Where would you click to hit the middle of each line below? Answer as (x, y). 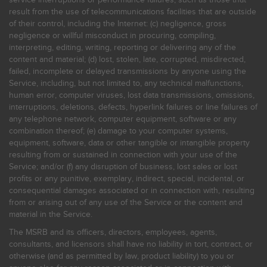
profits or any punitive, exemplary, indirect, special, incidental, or (127, 178)
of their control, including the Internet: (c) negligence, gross (118, 24)
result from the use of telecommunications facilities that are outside (133, 12)
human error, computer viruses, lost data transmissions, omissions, (132, 95)
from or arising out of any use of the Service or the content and (126, 202)
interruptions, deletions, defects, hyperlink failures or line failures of (133, 107)
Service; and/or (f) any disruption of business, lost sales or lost (123, 167)
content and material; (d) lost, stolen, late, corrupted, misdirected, (127, 59)
